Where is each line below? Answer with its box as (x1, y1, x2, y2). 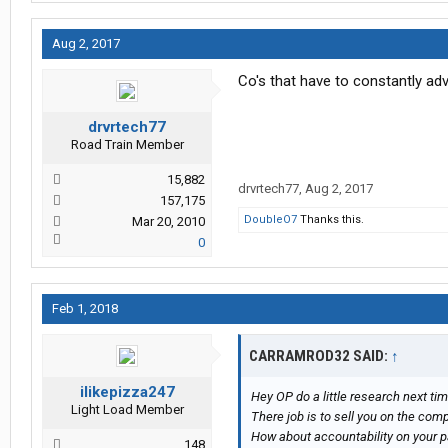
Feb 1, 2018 (52, 301, 118, 317)
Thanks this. (297, 213, 364, 227)
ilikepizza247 (79, 383, 175, 402)
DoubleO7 (244, 213, 297, 227)
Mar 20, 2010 (132, 214, 205, 230)
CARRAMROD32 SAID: (249, 347, 391, 366)
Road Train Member (70, 137, 184, 153)
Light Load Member (70, 402, 184, 418)
